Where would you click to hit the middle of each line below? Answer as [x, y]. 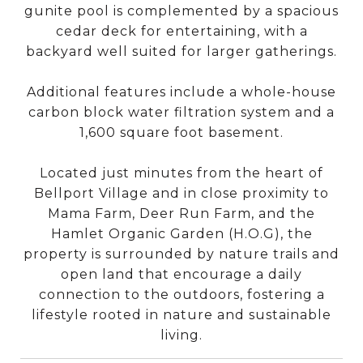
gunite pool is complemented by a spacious [181, 11]
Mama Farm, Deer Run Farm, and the [181, 213]
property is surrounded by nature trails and [181, 254]
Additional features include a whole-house [181, 92]
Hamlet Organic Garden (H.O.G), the [181, 233]
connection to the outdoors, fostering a [181, 294]
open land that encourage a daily [181, 274]
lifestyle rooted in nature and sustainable [181, 314]
